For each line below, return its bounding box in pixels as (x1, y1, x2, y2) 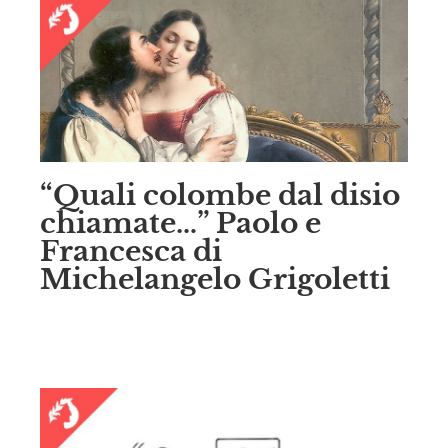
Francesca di (40, 233, 222, 269)
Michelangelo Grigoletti (40, 261, 390, 297)
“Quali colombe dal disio (40, 177, 400, 213)
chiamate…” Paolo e (40, 205, 321, 241)
